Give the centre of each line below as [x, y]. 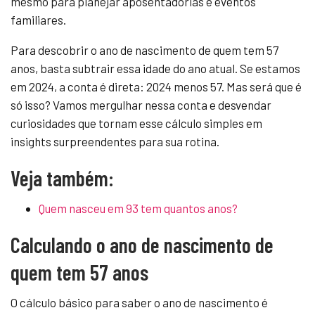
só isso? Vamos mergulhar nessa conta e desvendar [141, 105]
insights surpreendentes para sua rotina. [115, 142]
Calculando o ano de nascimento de [142, 245]
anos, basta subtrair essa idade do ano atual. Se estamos [155, 69]
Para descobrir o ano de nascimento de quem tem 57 [144, 50]
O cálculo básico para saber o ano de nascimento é [139, 303]
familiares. [38, 20]
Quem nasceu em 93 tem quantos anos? [138, 208]
